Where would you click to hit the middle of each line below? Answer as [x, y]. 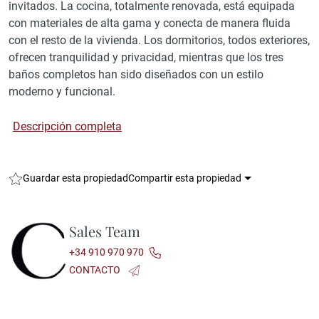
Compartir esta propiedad [185, 178]
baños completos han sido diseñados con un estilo [136, 74]
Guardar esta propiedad [75, 178]
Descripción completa [67, 126]
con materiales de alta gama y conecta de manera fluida [150, 23]
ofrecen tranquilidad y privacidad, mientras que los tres [146, 57]
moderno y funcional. [62, 91]
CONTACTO [95, 270]
